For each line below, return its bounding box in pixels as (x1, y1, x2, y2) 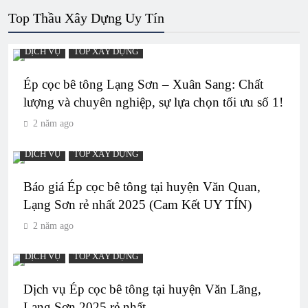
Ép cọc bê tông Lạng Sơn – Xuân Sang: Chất (23, 76, 263, 91)
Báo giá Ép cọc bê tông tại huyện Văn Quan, (23, 179, 261, 194)
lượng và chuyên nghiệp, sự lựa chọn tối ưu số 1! (23, 94, 283, 109)
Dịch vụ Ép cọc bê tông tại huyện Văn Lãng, (23, 281, 261, 296)
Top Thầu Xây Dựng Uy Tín (8, 10, 164, 25)
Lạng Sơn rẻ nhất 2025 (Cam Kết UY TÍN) (23, 197, 252, 212)
